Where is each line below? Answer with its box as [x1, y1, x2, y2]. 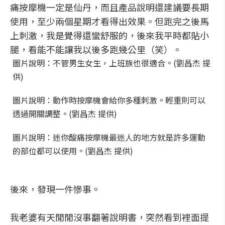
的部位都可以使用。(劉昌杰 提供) [13, 145, 133, 157]
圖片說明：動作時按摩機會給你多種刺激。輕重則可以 [13, 94, 205, 106]
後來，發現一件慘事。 [10, 182, 100, 195]
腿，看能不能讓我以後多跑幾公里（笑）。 [10, 43, 182, 56]
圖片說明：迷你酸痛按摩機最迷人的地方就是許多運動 [13, 131, 205, 143]
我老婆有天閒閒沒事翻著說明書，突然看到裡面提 [10, 210, 209, 223]
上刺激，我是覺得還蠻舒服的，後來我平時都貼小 [10, 29, 209, 42]
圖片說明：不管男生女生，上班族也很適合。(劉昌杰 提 [13, 57, 210, 69]
